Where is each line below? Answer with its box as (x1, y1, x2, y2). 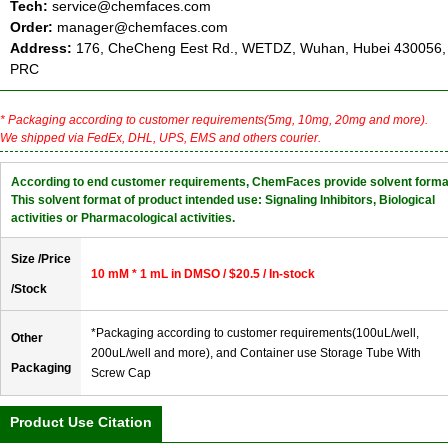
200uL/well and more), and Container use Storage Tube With (91, 346, 421, 361)
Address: (10, 40, 76, 57)
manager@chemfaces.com (57, 19, 228, 36)
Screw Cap (91, 366, 151, 381)
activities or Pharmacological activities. (11, 211, 235, 226)
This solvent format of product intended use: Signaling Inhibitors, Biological (11, 193, 435, 208)
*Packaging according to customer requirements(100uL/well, (91, 326, 419, 341)
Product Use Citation (10, 414, 152, 431)
